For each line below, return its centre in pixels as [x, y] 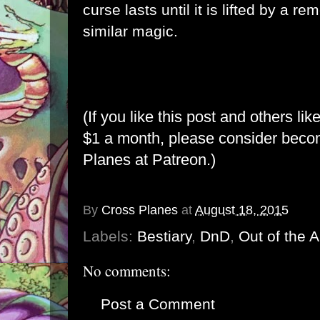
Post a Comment [158, 304]
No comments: [127, 271]
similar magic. [130, 31]
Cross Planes [140, 210]
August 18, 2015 [242, 210]
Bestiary [164, 236]
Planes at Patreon [145, 160]
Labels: [110, 236]
